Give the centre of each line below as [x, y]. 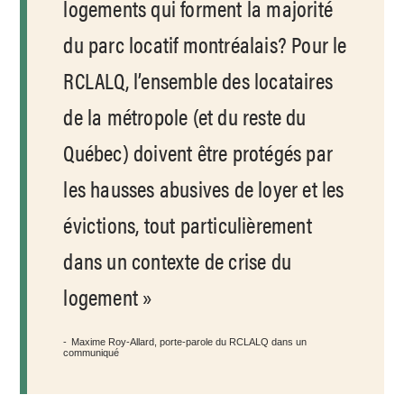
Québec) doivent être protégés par [198, 152]
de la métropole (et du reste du [185, 116]
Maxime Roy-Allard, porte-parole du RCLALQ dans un [189, 342]
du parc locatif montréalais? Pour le [205, 44]
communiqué [92, 353]
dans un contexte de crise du [178, 261]
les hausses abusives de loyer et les [204, 188]
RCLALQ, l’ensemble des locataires [198, 80]
